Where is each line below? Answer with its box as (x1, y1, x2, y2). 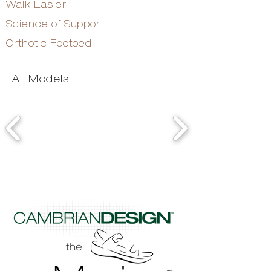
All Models (12, 73, 70, 85)
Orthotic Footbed (6, 38, 93, 49)
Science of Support (6, 18, 105, 30)
